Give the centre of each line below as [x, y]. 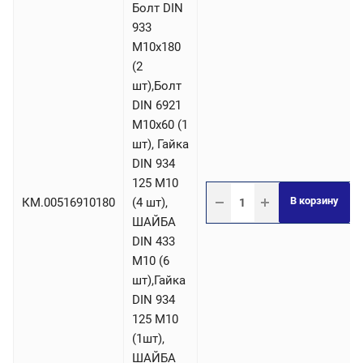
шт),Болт [157, 86]
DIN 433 [154, 242]
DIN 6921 [157, 106]
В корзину [314, 201]
